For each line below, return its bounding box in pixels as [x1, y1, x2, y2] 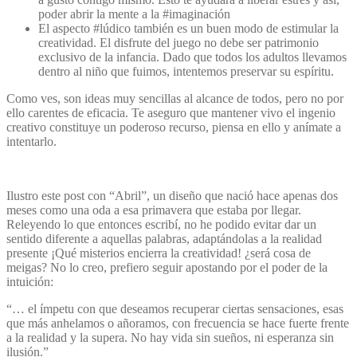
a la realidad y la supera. [6, 330, 131, 344]
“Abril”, [109, 188, 153, 202]
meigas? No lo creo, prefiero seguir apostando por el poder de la [6, 260, 328, 274]
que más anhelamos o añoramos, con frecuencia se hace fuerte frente [6, 316, 349, 330]
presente [6, 245, 51, 260]
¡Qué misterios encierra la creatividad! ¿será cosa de [51, 245, 311, 260]
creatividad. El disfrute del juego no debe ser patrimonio [38, 35, 319, 49]
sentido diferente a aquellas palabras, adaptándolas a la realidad [6, 231, 322, 245]
